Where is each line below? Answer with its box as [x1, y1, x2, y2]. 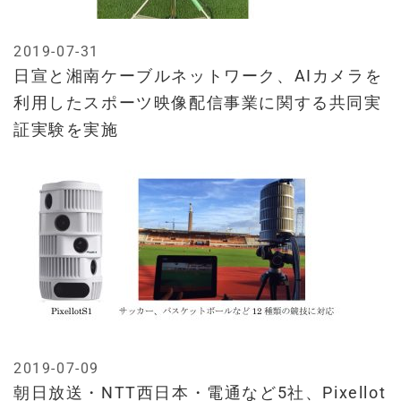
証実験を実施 [13, 120, 119, 140]
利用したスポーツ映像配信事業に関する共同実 [13, 93, 382, 113]
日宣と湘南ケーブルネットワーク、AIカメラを [13, 66, 383, 86]
